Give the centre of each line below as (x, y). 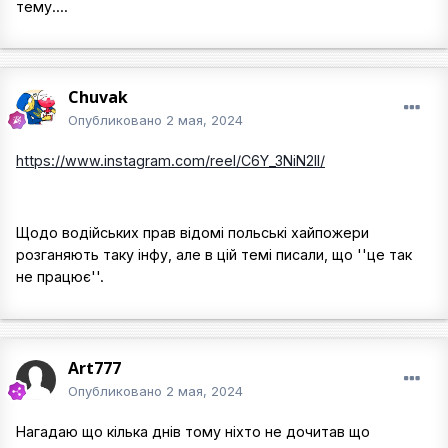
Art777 (94, 367)
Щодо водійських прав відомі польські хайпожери (192, 233)
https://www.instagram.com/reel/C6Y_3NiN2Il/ (170, 160)
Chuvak (98, 96)
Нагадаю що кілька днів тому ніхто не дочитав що (193, 431)
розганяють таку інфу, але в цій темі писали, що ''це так (214, 255)
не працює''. (60, 277)
